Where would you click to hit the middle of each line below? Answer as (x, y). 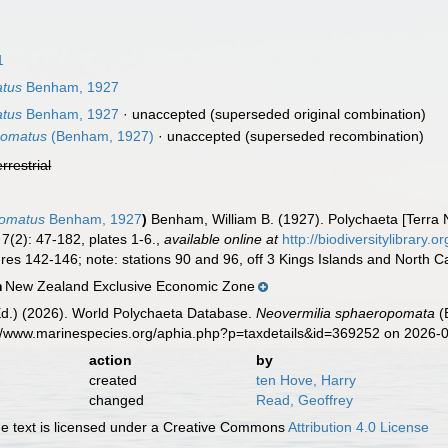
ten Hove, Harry (305, 380)
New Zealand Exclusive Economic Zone (130, 286)
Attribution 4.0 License (359, 427)
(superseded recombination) (333, 136)
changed (116, 400)
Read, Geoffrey (304, 400)
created (112, 380)
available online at (221, 239)
